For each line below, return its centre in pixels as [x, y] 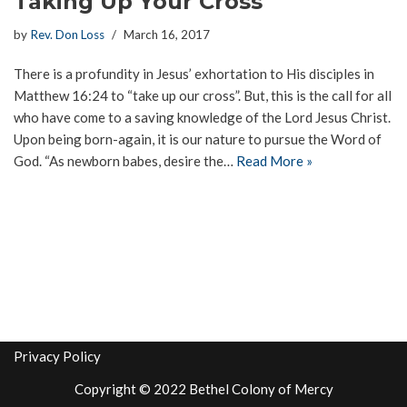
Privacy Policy [57, 356]
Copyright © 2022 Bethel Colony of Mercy [203, 389]
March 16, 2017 [167, 35]
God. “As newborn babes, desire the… [125, 161]
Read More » [274, 161]
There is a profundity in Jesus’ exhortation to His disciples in [194, 74]
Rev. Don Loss [67, 35]
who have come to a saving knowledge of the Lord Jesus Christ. [202, 118]
